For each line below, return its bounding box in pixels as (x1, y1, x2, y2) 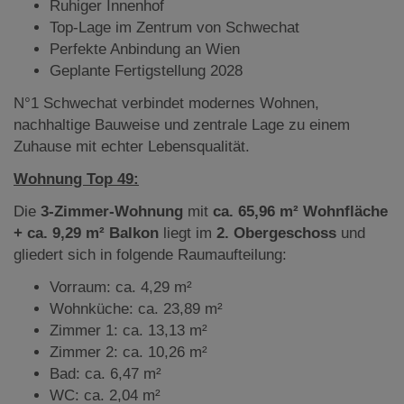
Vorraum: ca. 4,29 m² (50, 278, 192, 296)
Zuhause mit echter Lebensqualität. (14, 137, 250, 155)
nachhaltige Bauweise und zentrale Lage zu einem (14, 115, 350, 133)
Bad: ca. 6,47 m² (50, 364, 161, 382)
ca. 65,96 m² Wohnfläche (213, 202, 388, 220)
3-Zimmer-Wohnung (41, 202, 183, 220)
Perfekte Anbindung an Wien (50, 40, 240, 58)
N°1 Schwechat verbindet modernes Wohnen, (14, 94, 319, 112)
